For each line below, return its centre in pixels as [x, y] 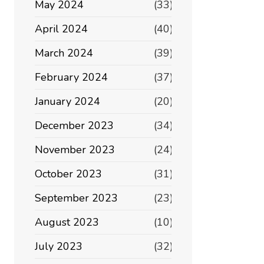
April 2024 [61, 29]
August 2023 [67, 222]
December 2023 [74, 126]
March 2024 [64, 53]
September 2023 [76, 198]
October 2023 [68, 174]
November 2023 [75, 150]
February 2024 [71, 77]
